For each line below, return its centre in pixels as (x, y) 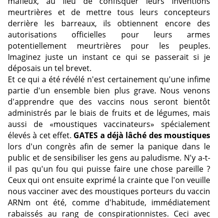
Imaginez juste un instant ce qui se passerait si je (109, 57)
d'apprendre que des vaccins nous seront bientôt (109, 102)
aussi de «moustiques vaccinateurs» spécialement (109, 124)
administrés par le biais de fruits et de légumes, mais (109, 113)
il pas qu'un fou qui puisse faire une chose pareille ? (109, 169)
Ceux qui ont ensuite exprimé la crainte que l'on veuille (109, 180)
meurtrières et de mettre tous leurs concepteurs (109, 12)
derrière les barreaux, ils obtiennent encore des (109, 24)
